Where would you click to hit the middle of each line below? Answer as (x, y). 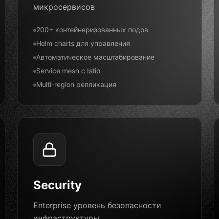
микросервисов (64, 7)
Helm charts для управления (83, 43)
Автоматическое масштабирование (95, 57)
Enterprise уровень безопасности (97, 205)
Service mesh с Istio (68, 71)
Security (57, 185)
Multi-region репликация (76, 84)
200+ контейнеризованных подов (92, 30)
